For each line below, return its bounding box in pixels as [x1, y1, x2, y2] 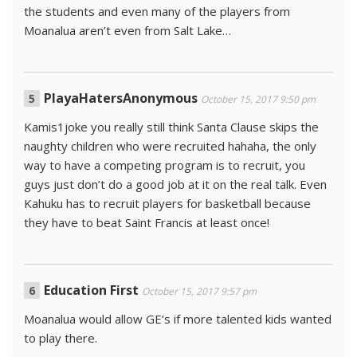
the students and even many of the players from [24, 3, 290, 20]
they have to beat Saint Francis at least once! [24, 214, 269, 231]
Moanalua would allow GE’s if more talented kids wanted [24, 311, 331, 328]
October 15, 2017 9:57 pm [142, 284, 257, 299]
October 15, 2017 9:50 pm [201, 92, 316, 107]
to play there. [24, 330, 97, 347]
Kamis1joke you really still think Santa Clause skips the [24, 119, 319, 135]
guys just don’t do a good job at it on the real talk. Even [24, 176, 327, 193]
